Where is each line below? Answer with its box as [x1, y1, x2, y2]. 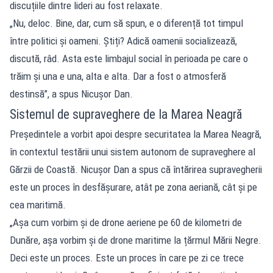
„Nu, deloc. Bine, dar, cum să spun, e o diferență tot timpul [10, 17, 243, 29]
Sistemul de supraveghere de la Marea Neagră [10, 107, 242, 122]
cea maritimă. [10, 199, 66, 211]
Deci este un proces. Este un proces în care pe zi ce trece [10, 252, 244, 264]
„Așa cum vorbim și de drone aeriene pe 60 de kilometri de [10, 216, 242, 229]
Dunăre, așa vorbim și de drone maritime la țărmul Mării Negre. [10, 234, 261, 246]
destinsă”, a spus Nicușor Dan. [10, 88, 133, 100]
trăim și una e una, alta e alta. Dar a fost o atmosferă [10, 70, 226, 82]
